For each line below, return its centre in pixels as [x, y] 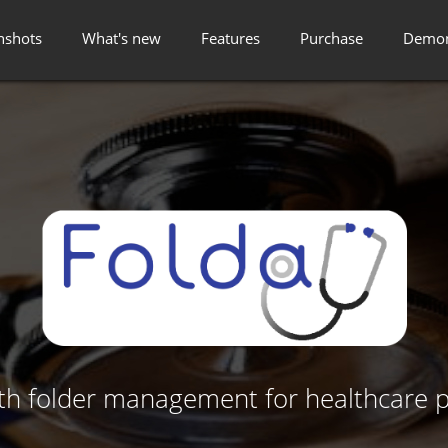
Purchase [331, 38]
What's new [121, 38]
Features [230, 38]
